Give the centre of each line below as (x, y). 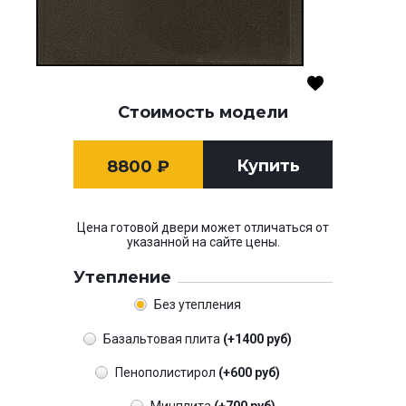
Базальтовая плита (163, 338)
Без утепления (197, 305)
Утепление (122, 278)
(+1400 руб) (257, 338)
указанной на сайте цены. (203, 242)
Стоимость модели (203, 113)
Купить (268, 166)
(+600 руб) (249, 372)
